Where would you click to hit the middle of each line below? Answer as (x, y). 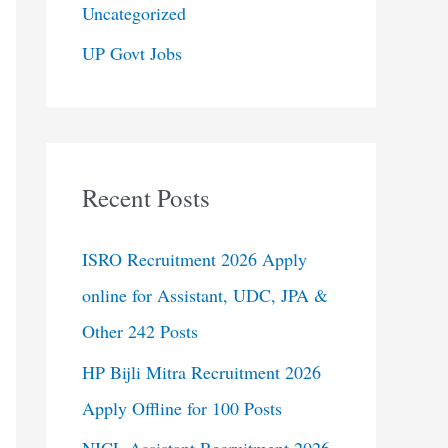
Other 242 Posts (140, 331)
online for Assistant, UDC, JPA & (205, 295)
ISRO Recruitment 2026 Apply (194, 259)
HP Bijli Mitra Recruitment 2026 (201, 371)
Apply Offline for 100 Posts (182, 407)
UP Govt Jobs (132, 53)
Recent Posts (146, 197)
